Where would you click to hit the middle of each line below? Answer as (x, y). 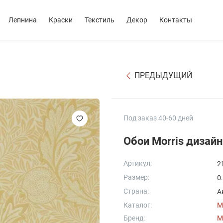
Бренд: (134, 218)
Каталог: (138, 205)
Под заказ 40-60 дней (158, 118)
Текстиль (100, 20)
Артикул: (138, 163)
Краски (61, 20)
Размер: (136, 177)
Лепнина (23, 20)
